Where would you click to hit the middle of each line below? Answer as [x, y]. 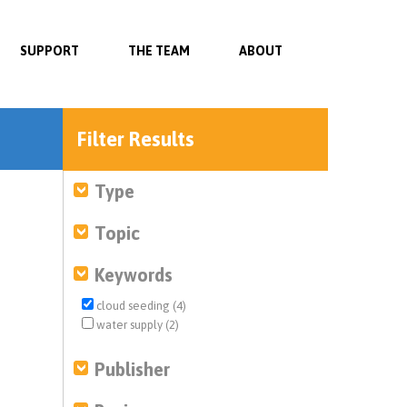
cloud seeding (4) [139, 306]
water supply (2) [136, 325]
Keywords [133, 275]
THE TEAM [159, 51]
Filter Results [135, 139]
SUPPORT [50, 51]
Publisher [132, 369]
